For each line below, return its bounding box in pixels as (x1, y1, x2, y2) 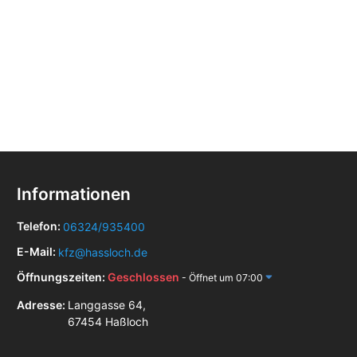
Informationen (17, 183, 131, 204)
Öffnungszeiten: (17, 269, 108, 284)
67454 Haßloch (68, 314, 148, 328)
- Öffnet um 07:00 (182, 271, 263, 284)
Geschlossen (108, 269, 182, 284)
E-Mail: (17, 244, 58, 258)
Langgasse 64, (68, 297, 146, 312)
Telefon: (17, 218, 63, 233)
